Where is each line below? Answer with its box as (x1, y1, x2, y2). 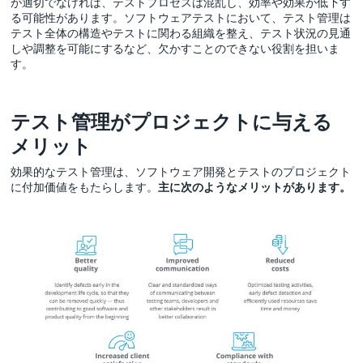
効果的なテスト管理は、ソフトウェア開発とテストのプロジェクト (11, 164, 352, 178)
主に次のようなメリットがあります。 (158, 179, 352, 194)
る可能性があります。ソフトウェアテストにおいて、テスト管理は (11, 10, 352, 24)
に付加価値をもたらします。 (11, 179, 159, 194)
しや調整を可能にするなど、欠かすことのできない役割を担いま (11, 41, 340, 55)
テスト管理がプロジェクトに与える (11, 109, 333, 133)
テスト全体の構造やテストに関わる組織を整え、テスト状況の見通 (11, 25, 352, 40)
